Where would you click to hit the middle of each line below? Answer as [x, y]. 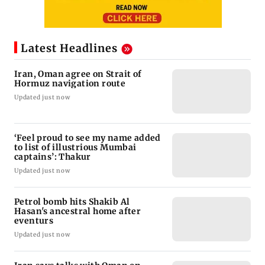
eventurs [34, 221]
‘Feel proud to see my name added [88, 138]
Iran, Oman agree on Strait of [78, 74]
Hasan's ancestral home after [78, 211]
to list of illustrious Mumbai [75, 148]
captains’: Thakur [53, 157]
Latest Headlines [69, 49]
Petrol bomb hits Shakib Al [72, 202]
